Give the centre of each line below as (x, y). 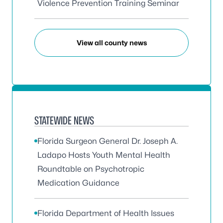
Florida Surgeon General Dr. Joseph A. (108, 141)
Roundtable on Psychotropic (91, 169)
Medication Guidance (78, 183)
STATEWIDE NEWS (64, 120)
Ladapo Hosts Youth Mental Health (104, 155)
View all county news (111, 43)
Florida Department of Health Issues (106, 213)
